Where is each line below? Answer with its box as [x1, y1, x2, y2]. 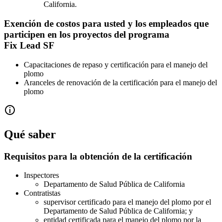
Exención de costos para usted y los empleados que [4, 18, 209, 29]
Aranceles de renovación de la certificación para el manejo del [24, 78, 217, 87]
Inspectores [24, 171, 59, 180]
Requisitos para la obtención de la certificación [4, 151, 192, 162]
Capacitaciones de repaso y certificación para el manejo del [24, 60, 208, 69]
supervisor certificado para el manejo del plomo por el [44, 198, 211, 207]
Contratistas [24, 189, 62, 198]
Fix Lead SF [4, 40, 55, 51]
